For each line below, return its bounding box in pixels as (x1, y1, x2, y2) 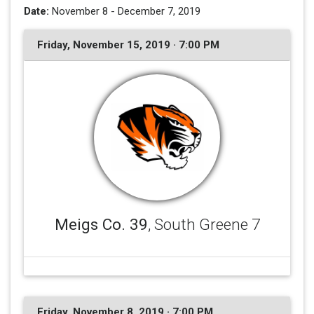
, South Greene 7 (147, 214, 260, 233)
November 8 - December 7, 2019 (48, 4, 200, 18)
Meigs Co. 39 (54, 214, 148, 233)
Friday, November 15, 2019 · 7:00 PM (36, 38, 219, 51)
